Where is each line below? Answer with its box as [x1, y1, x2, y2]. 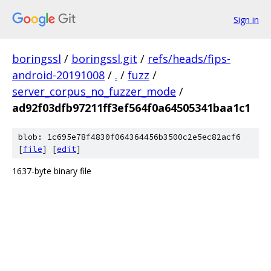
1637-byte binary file [12, 165, 91, 177]
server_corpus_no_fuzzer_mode [12, 84, 176, 99]
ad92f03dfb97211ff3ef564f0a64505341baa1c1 [12, 100, 250, 115]
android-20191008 [12, 68, 105, 82]
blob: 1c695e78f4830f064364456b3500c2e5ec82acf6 [18, 132, 241, 142]
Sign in [233, 13, 259, 25]
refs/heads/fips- [148, 51, 230, 66]
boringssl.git [71, 51, 137, 66]
